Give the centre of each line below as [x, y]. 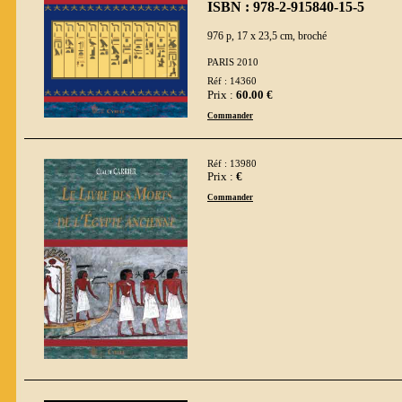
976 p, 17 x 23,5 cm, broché [267, 35]
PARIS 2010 [233, 62]
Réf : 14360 [232, 82]
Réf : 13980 [232, 163]
